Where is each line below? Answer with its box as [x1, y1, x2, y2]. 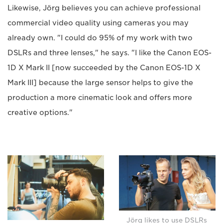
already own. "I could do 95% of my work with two [7, 34, 193, 42]
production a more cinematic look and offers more [7, 94, 192, 102]
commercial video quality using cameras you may [7, 19, 189, 27]
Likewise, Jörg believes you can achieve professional [7, 4, 201, 12]
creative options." [7, 109, 73, 117]
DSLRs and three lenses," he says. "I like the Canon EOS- [7, 49, 212, 57]
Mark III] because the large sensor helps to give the [7, 79, 193, 87]
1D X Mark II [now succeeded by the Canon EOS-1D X [7, 64, 201, 72]
